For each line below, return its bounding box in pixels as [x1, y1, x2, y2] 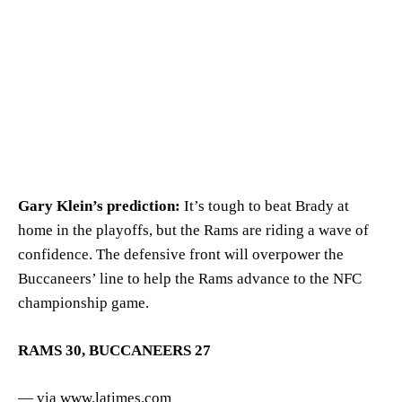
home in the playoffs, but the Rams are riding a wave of [18, 221, 369, 239]
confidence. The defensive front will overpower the [18, 245, 344, 263]
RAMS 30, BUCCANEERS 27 [18, 341, 211, 359]
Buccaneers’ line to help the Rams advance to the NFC [18, 269, 362, 287]
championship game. [18, 293, 149, 311]
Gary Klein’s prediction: [18, 197, 180, 214]
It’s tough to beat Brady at [180, 197, 349, 214]
